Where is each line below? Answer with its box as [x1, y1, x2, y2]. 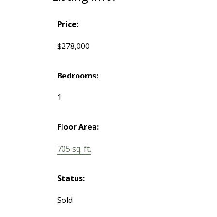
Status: [57, 173, 85, 184]
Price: [57, 19, 78, 30]
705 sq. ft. [57, 143, 91, 155]
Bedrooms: [57, 70, 98, 81]
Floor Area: [57, 122, 99, 133]
